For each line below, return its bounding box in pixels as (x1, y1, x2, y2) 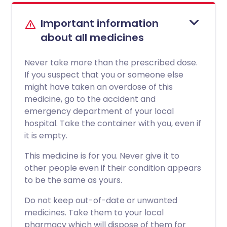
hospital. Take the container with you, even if (24, 118, 201, 129)
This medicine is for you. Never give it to (24, 150, 179, 162)
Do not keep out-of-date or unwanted (24, 195, 177, 206)
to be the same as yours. (24, 174, 122, 186)
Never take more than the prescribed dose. (24, 57, 198, 68)
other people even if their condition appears (24, 162, 201, 174)
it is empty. (24, 130, 67, 141)
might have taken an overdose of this (24, 81, 173, 93)
